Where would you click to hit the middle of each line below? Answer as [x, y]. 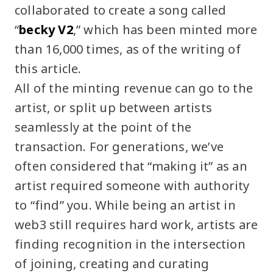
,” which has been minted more [165, 29]
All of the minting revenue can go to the [134, 88]
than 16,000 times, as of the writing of [128, 49]
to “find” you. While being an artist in [125, 205]
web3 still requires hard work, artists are [136, 224]
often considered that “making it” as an [131, 166]
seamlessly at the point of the [103, 127]
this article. [48, 68]
